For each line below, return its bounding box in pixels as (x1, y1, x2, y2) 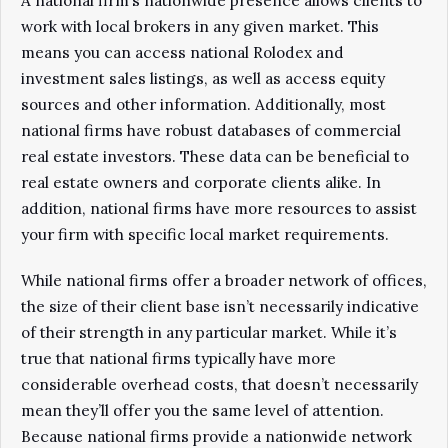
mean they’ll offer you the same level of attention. (21, 401, 384, 420)
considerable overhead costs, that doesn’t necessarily (21, 375, 418, 394)
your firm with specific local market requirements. (21, 225, 389, 244)
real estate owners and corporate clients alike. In (21, 173, 381, 192)
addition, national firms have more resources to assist (21, 199, 417, 218)
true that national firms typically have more (21, 349, 336, 368)
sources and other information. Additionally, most (21, 95, 386, 114)
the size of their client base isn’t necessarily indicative (21, 297, 419, 316)
